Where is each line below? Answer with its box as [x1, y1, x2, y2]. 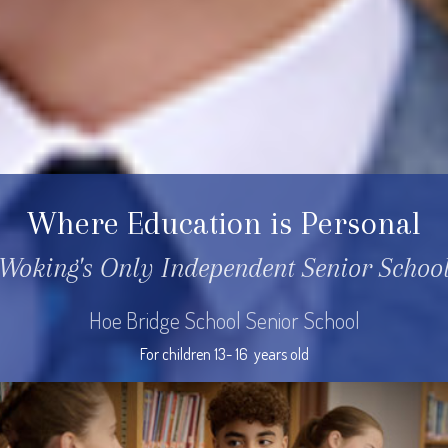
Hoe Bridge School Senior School [88, 305, 360, 334]
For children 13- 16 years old [139, 343, 309, 364]
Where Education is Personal [27, 205, 421, 243]
